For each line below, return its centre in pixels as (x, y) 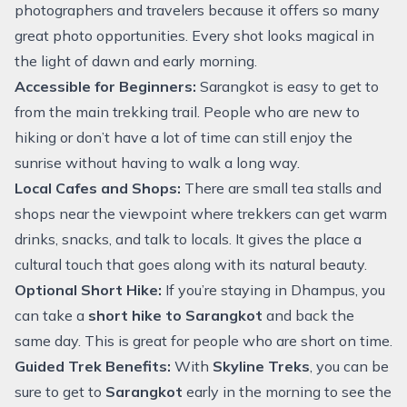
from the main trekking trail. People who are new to (187, 112)
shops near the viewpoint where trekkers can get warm (201, 213)
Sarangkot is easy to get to (288, 86)
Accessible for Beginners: (105, 86)
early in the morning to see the (289, 392)
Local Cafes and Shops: (98, 188)
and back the (310, 315)
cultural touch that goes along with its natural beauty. (191, 264)
